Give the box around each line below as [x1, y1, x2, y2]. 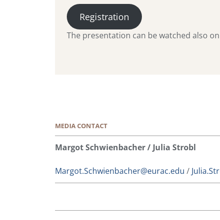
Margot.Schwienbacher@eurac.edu [55, 165, 185, 177]
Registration [79, 11, 129, 23]
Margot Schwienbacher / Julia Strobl [55, 142, 196, 153]
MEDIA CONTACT [55, 121, 108, 131]
